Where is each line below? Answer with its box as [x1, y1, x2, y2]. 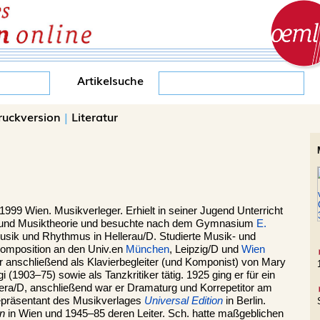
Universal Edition [144, 294, 223, 306]
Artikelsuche [77, 71, 144, 89]
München [126, 243, 169, 255]
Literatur [71, 108, 118, 125]
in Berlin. [223, 294, 266, 306]
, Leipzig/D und [169, 243, 241, 255]
